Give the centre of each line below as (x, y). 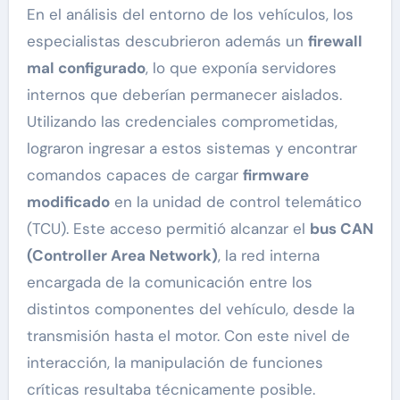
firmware (275, 175)
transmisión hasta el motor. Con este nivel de (188, 336)
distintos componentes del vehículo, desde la (190, 309)
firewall (335, 42)
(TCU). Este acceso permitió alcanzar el (168, 229)
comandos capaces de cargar (134, 175)
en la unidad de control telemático (235, 202)
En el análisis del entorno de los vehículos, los (190, 15)
